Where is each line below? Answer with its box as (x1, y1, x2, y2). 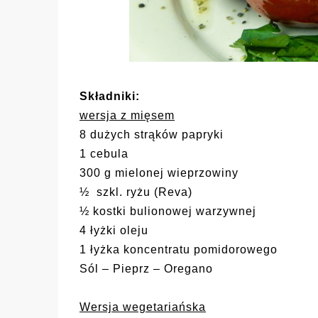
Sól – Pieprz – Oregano (79, 263, 213, 275)
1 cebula (79, 148, 128, 160)
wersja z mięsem (79, 109, 175, 122)
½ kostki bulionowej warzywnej (79, 205, 256, 218)
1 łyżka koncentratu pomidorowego (79, 243, 278, 256)
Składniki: (79, 90, 140, 103)
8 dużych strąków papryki (79, 128, 224, 141)
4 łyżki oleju (79, 224, 148, 237)
